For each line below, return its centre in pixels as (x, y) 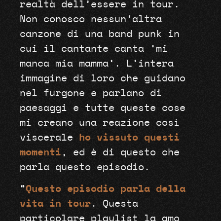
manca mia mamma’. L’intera (96, 63)
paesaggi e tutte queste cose (102, 108)
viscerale (49, 137)
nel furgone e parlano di (91, 93)
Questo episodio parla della (105, 189)
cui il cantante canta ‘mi (93, 49)
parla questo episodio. (85, 167)
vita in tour (55, 204)
